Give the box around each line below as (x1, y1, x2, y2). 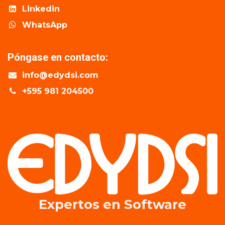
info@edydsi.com (22, 70, 98, 80)
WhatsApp (22, 20, 67, 30)
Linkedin (22, 4, 60, 14)
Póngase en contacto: (8, 51, 108, 64)
